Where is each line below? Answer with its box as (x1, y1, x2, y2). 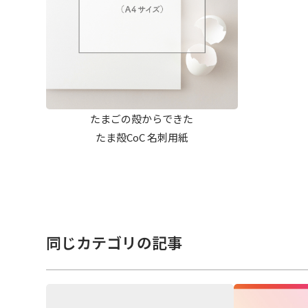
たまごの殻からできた (90, 111, 194, 126)
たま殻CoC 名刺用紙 (95, 130, 188, 144)
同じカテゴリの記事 (46, 231, 183, 253)
